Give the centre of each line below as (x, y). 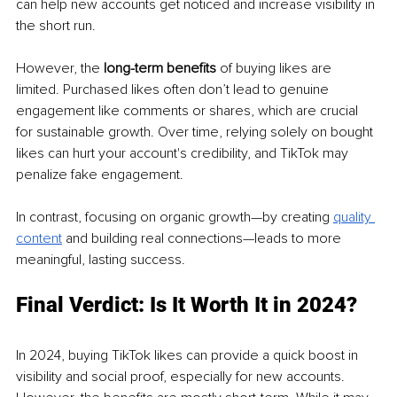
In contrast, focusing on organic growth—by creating (175, 218)
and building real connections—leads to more (203, 239)
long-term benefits (160, 69)
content (39, 239)
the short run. (56, 26)
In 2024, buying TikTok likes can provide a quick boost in (189, 356)
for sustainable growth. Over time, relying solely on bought (196, 132)
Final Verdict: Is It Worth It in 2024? (187, 305)
